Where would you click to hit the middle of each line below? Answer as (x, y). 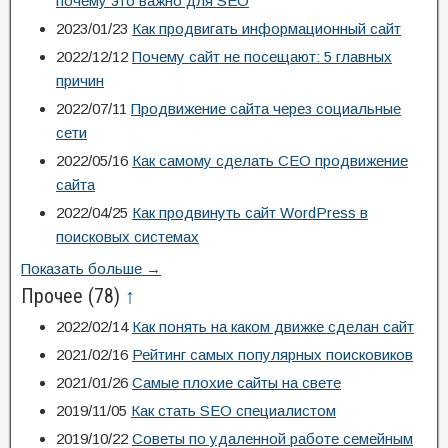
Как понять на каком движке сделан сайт (273, 326)
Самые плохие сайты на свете (236, 382)
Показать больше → (91, 268)
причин (80, 80)
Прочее (54, 296)
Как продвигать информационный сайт (266, 28)
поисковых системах (127, 236)
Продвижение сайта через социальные (266, 108)
